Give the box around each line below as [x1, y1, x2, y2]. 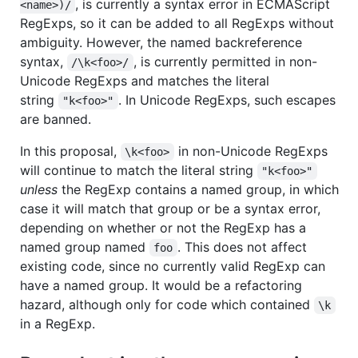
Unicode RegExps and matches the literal [20, 73, 269, 89]
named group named [20, 239, 149, 256]
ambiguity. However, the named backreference [20, 34, 302, 51]
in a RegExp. [20, 316, 95, 332]
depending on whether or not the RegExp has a [20, 220, 306, 237]
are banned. [20, 111, 91, 128]
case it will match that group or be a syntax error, [20, 201, 320, 217]
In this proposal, [20, 143, 121, 160]
